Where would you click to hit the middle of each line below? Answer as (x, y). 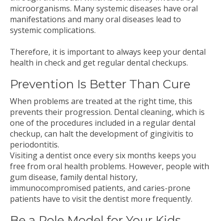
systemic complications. (53, 30)
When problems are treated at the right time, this (101, 101)
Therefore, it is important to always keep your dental (108, 52)
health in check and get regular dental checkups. (99, 63)
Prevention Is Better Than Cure (100, 84)
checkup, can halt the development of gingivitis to (102, 134)
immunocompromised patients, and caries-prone (100, 188)
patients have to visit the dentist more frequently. (101, 199)
